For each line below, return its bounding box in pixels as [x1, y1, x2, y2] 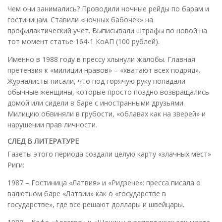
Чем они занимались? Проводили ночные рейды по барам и [7, 3, 209, 13]
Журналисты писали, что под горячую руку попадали [7, 76, 185, 86]
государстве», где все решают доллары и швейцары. [7, 199, 184, 209]
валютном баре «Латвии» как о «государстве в [7, 188, 166, 198]
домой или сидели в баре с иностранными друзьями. [7, 98, 185, 108]
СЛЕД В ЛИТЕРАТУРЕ [7, 136, 79, 146]
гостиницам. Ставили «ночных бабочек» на [7, 14, 153, 24]
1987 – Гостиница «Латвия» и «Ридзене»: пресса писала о [7, 177, 201, 187]
